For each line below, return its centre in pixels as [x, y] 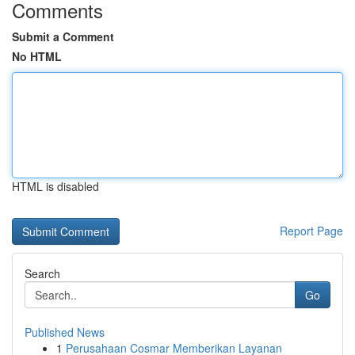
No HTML [37, 56]
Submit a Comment [63, 36]
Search [42, 273]
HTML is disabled [55, 186]
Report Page [311, 231]
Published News [65, 332]
